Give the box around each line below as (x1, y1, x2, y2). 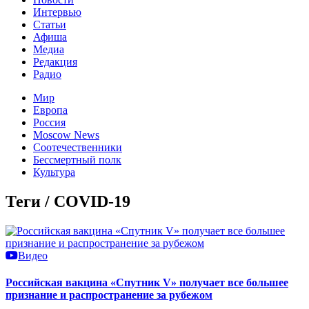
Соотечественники (33, 141, 122, 153)
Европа (33, 103, 68, 116)
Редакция (33, 55, 77, 68)
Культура (33, 166, 75, 178)
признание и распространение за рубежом (6, 288, 212, 301)
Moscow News (33, 128, 99, 141)
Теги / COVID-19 (6, 192, 130, 210)
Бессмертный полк (33, 153, 121, 166)
